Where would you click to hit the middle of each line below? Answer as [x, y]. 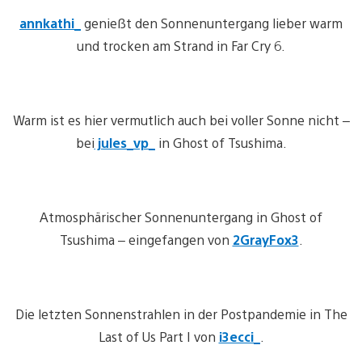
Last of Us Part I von [158, 336]
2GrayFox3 [265, 239]
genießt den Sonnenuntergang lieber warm [212, 23]
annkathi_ [50, 23]
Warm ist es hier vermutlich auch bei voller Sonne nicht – [181, 120]
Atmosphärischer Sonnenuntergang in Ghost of [181, 217]
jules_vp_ [124, 142]
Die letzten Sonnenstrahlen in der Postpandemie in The [181, 314]
